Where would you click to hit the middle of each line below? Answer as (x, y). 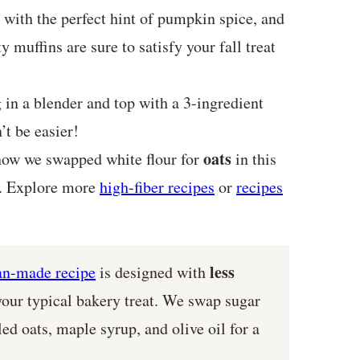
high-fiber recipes (157, 186)
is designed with (153, 272)
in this (254, 158)
